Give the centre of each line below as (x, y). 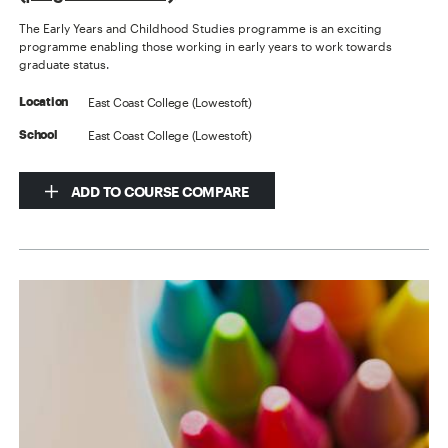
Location (44, 102)
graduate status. (64, 64)
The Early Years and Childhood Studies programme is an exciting (201, 28)
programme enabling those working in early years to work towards (206, 46)
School (38, 135)
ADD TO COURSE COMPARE (158, 192)
